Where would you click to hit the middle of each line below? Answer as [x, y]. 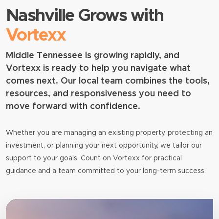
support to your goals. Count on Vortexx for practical [94, 159]
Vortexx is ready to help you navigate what [98, 69]
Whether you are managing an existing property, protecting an [109, 133]
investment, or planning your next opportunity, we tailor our [104, 146]
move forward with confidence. [73, 107]
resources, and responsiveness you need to [99, 94]
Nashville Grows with [85, 16]
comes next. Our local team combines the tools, [108, 81]
